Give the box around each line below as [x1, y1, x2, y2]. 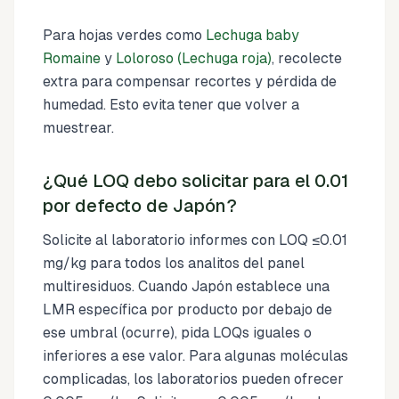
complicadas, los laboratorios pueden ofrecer [43, 370, 344, 387]
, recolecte [272, 49, 342, 67]
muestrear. [43, 118, 114, 136]
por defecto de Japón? [43, 195, 237, 216]
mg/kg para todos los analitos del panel [43, 254, 305, 272]
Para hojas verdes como [43, 26, 206, 44]
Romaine [43, 49, 101, 67]
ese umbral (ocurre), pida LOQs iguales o [43, 323, 312, 341]
